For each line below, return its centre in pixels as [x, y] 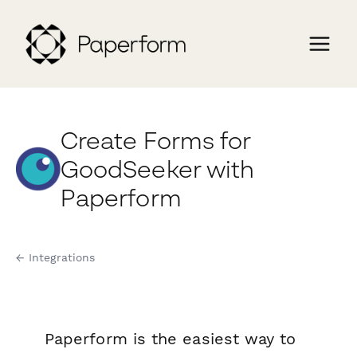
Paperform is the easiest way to [171, 339]
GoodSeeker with [158, 169]
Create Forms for [156, 140]
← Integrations [56, 258]
